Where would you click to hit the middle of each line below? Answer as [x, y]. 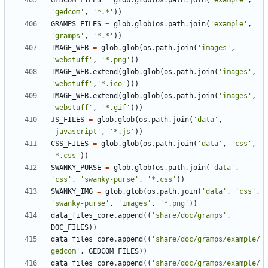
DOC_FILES [70, 228]
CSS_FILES [70, 144]
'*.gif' [116, 108]
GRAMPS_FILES [76, 24]
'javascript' [76, 132]
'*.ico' [112, 84]
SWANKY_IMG [72, 192]
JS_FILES [68, 120]
